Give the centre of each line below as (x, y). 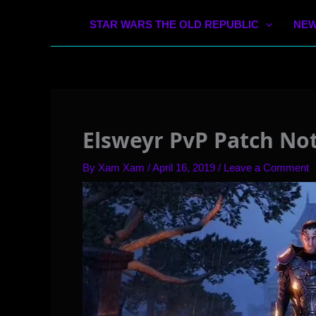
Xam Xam (123, 168)
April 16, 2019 (185, 168)
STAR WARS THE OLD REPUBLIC (174, 25)
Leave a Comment (266, 168)
